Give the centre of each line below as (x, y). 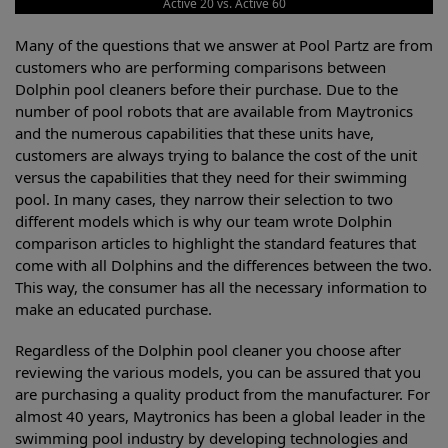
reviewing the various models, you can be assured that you (218, 372)
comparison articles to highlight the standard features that (215, 243)
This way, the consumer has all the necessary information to (221, 287)
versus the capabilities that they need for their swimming (211, 177)
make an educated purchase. (113, 309)
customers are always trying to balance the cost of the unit (216, 155)
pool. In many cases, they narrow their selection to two (204, 199)
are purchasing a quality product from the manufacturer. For (222, 394)
